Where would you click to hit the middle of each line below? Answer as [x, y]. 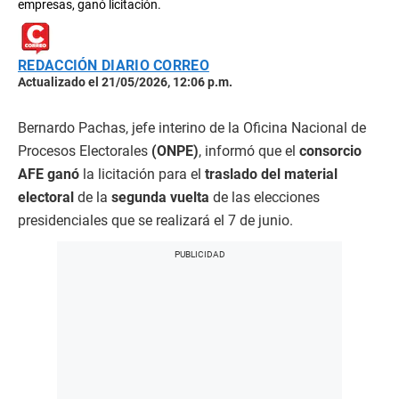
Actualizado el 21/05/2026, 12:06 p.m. [125, 82]
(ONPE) [175, 151]
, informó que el [249, 151]
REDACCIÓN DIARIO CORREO [114, 66]
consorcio [330, 151]
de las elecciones [265, 198]
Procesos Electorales [85, 151]
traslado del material [269, 175]
